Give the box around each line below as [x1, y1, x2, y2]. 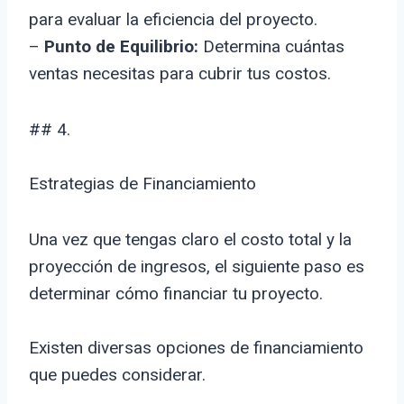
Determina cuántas [198, 36, 344, 58]
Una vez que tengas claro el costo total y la [29, 229, 352, 251]
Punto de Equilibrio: [44, 36, 198, 58]
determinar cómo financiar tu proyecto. [29, 283, 323, 305]
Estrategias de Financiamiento [29, 173, 256, 195]
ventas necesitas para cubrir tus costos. [29, 63, 331, 85]
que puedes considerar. [29, 364, 206, 386]
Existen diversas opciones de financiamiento [29, 337, 363, 359]
